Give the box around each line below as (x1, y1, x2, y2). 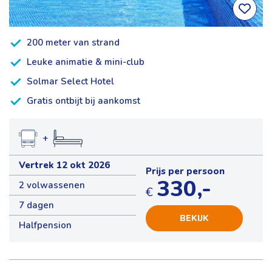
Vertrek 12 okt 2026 (19, 158, 110, 171)
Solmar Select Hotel (27, 75, 114, 87)
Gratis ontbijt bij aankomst (27, 94, 140, 107)
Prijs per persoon (146, 165, 225, 177)
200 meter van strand (27, 36, 120, 49)
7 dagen (19, 199, 54, 211)
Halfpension (19, 219, 72, 231)
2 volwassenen (19, 178, 85, 191)
